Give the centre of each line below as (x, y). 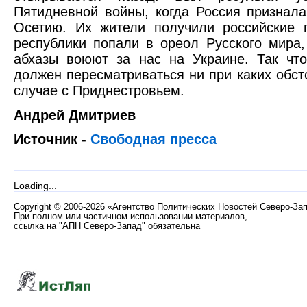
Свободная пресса (153, 139)
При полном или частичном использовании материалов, (131, 217)
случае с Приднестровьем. (99, 90)
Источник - (52, 139)
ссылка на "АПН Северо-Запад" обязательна (107, 226)
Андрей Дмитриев (75, 115)
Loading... (35, 186)
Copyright (34, 207)
